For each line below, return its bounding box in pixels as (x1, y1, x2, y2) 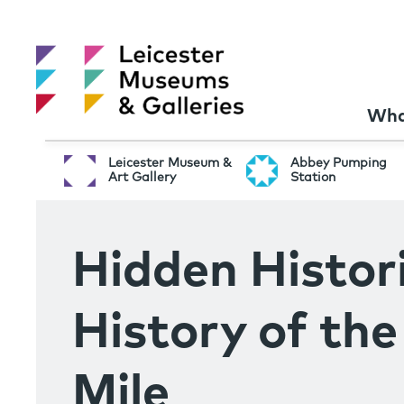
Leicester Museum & (107, 156, 232, 170)
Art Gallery (107, 170, 176, 184)
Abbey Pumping (289, 156, 387, 170)
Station (289, 170, 335, 184)
